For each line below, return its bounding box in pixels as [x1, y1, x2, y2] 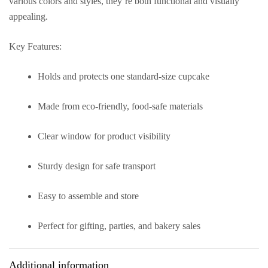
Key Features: [9, 41, 62, 52]
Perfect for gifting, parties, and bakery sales [38, 221, 200, 232]
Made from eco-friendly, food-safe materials [38, 101, 203, 112]
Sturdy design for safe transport [38, 161, 156, 172]
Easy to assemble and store [38, 191, 139, 202]
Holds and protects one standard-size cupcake [38, 71, 209, 82]
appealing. [9, 11, 48, 22]
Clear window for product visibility [38, 131, 170, 142]
